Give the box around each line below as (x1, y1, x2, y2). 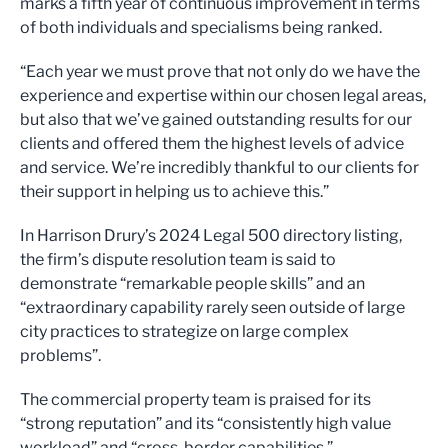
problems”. (20, 346, 101, 366)
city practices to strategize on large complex (20, 322, 349, 342)
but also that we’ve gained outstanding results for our (20, 110, 412, 130)
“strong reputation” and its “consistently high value (20, 414, 391, 434)
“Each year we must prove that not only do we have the (20, 62, 420, 82)
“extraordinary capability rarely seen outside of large (20, 298, 405, 318)
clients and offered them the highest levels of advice (20, 134, 404, 154)
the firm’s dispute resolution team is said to (20, 250, 336, 270)
